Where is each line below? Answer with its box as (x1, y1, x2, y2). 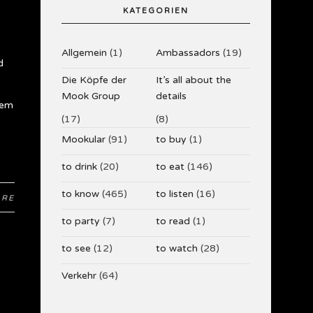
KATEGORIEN (122, 6, 189, 15)
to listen (155, 188, 194, 200)
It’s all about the (155, 74, 231, 86)
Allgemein (61, 47, 107, 59)
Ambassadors (155, 47, 220, 59)
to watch (155, 242, 198, 254)
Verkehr (61, 270, 96, 282)
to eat (155, 161, 184, 173)
